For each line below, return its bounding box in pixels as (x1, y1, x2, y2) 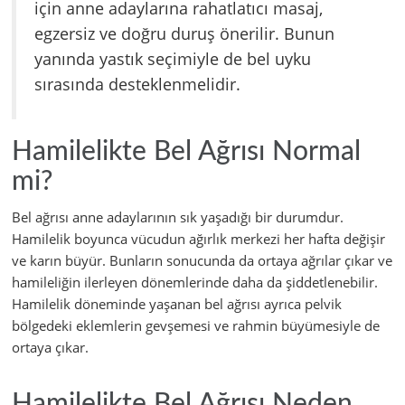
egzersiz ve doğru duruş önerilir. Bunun (34, 23, 334, 45)
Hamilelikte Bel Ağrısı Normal (12, 138, 361, 166)
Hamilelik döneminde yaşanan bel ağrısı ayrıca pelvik (12, 295, 342, 314)
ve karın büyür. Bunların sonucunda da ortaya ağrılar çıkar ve (12, 251, 392, 270)
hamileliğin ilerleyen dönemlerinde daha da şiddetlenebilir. (12, 273, 378, 292)
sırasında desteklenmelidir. (34, 73, 240, 96)
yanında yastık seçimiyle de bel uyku (34, 48, 311, 71)
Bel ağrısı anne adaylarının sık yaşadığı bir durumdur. (12, 208, 344, 227)
